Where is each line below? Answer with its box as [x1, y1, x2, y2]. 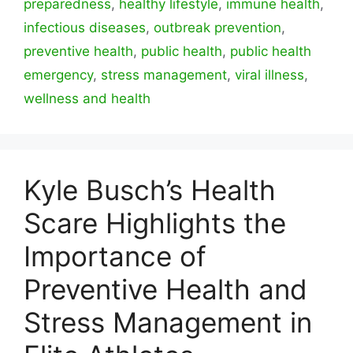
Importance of [24, 240, 206, 273]
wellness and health [24, 91, 150, 107]
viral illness [235, 67, 304, 84]
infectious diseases [24, 20, 146, 36]
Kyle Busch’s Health [24, 173, 276, 207]
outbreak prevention [154, 20, 281, 36]
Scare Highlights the [24, 206, 286, 240]
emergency [24, 67, 93, 84]
